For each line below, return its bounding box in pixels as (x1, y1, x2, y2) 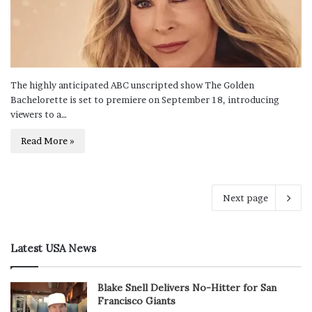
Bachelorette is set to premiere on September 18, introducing (10, 94, 279, 106)
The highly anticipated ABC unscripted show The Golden (10, 79, 254, 91)
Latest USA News (10, 242, 96, 256)
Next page (223, 192, 268, 204)
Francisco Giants (97, 295, 175, 308)
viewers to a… (10, 109, 67, 120)
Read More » (21, 135, 75, 147)
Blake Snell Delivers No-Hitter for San (97, 281, 276, 295)
